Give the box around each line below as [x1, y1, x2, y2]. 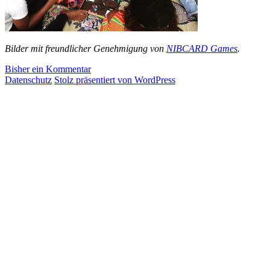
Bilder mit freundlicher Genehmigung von [5, 43, 166, 54]
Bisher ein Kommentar [5, 63, 91, 74]
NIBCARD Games [166, 43, 237, 54]
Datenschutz [5, 74, 52, 85]
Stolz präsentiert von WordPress [54, 74, 175, 85]
